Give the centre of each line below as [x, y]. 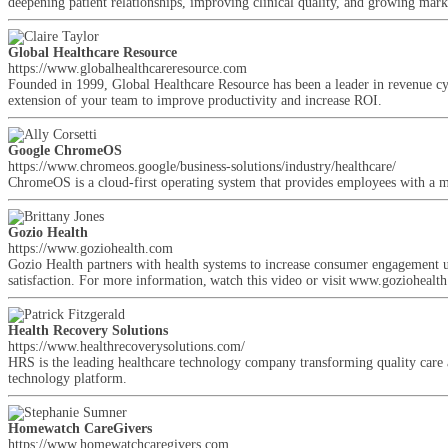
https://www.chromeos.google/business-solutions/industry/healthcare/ [202, 166]
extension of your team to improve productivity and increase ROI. [195, 100]
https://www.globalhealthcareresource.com [127, 68]
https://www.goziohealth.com [90, 248]
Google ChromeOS [65, 150]
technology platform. [67, 378]
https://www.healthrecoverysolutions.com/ [126, 346]
